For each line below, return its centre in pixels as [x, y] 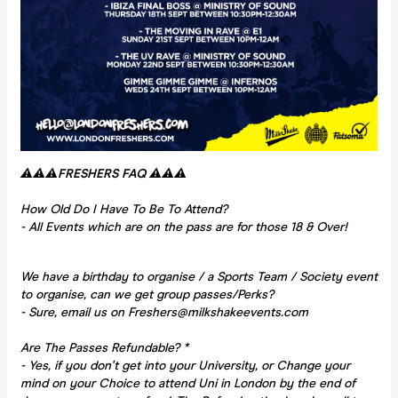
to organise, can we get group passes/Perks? [147, 294]
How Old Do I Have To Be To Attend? [124, 209]
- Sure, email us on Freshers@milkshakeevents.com [164, 312]
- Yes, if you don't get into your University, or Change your [185, 365]
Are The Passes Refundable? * [104, 347]
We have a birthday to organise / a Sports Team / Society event [199, 276]
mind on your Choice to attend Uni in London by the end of [188, 383]
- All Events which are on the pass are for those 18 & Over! [184, 227]
